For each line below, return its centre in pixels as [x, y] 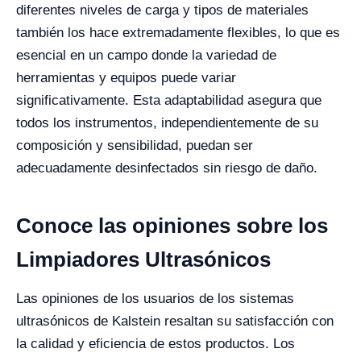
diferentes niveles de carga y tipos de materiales [162, 10]
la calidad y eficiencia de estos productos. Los [156, 344]
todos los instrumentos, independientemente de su [167, 123]
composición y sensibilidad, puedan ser [135, 145]
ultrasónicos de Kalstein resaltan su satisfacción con [175, 321]
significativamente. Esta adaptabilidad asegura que [169, 100]
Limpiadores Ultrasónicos [143, 259]
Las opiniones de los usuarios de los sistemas [155, 299]
